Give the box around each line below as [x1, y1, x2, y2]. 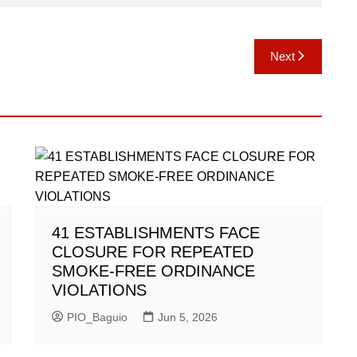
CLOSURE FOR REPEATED [52, 243, 253, 261]
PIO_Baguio [67, 311, 127, 324]
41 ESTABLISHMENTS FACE [52, 224, 260, 241]
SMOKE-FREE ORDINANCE [52, 262, 255, 280]
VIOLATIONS [52, 281, 147, 299]
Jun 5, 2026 [158, 311, 218, 324]
